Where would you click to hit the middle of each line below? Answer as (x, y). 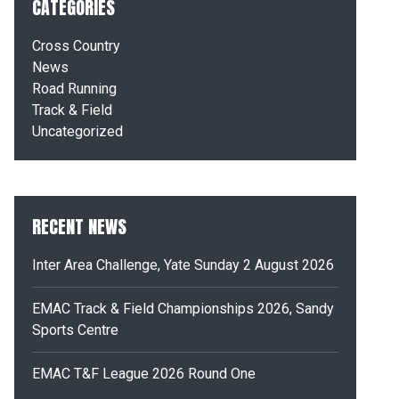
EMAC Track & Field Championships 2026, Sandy (183, 309)
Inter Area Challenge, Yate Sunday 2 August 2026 (183, 265)
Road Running (74, 89)
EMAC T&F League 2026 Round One (144, 374)
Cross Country (76, 46)
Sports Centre (75, 330)
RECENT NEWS (79, 227)
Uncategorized (77, 131)
